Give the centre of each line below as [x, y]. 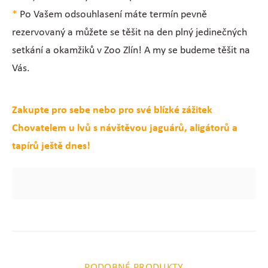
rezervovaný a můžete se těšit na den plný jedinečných [129, 32]
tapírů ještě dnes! [51, 146]
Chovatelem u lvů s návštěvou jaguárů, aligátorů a [124, 128]
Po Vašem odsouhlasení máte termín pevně [112, 14]
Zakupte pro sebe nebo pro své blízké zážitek [112, 110]
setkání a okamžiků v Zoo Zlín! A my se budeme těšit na [131, 50]
